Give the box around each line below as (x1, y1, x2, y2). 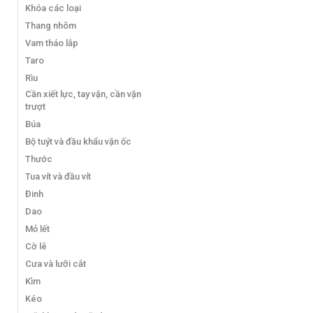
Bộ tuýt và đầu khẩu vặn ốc (25, 136, 131, 147)
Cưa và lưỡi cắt (25, 258, 86, 269)
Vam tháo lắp (25, 37, 78, 48)
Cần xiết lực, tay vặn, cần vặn (25, 88, 141, 99)
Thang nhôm (25, 20, 76, 31)
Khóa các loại (25, 2, 81, 13)
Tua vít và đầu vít (25, 170, 91, 182)
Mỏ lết (25, 223, 50, 234)
